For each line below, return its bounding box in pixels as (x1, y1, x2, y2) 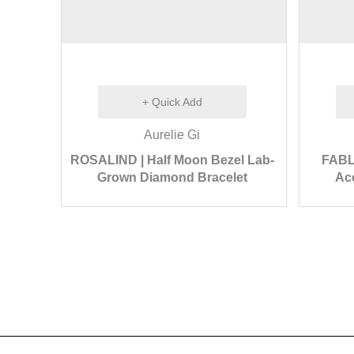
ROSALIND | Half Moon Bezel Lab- (70, 153, 274, 167)
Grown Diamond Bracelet (96, 171, 247, 184)
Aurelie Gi (144, 128, 201, 141)
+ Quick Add (141, 96, 202, 108)
